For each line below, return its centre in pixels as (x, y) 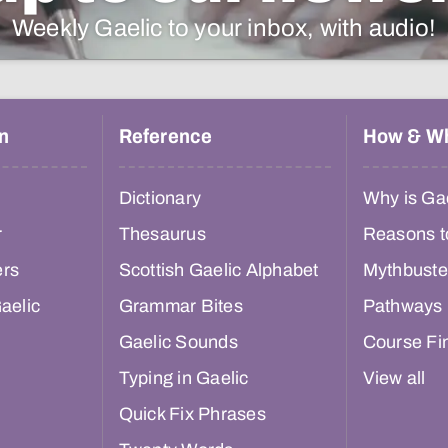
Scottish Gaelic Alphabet (218, 270)
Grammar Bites (180, 306)
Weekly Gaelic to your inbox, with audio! (224, 28)
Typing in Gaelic (183, 378)
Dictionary (159, 198)
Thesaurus (162, 234)
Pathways (402, 306)
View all (394, 378)
